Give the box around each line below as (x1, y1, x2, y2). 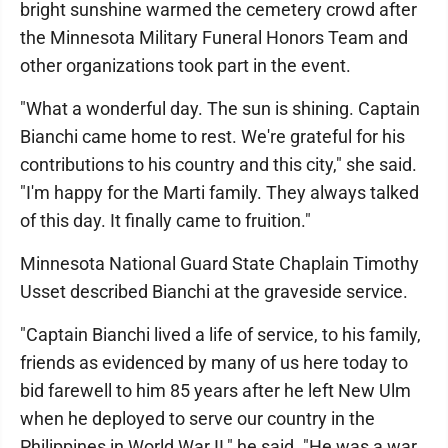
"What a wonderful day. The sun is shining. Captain (20, 98, 420, 119)
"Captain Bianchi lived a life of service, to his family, (20, 324, 421, 345)
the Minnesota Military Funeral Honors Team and (20, 27, 408, 48)
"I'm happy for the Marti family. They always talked (20, 182, 419, 203)
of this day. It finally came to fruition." (20, 210, 311, 231)
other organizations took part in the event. (20, 55, 351, 76)
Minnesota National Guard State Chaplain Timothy (20, 253, 419, 274)
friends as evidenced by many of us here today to (20, 352, 408, 373)
